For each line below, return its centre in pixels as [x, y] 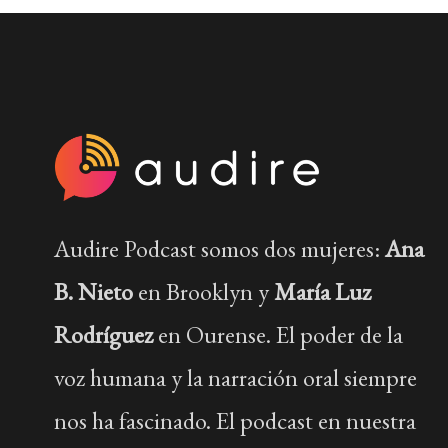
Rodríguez [103, 335]
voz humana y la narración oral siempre [235, 378]
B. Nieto [93, 292]
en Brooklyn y [203, 292]
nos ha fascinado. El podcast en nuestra [234, 421]
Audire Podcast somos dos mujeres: [219, 249]
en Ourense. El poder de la [277, 335]
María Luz [322, 292]
